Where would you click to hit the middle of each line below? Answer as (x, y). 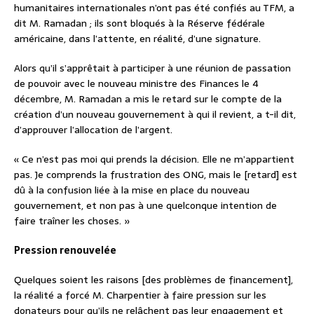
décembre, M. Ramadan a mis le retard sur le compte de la (148, 98)
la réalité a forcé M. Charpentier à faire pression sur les (140, 295)
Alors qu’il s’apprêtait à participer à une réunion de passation (152, 68)
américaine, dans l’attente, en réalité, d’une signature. (137, 38)
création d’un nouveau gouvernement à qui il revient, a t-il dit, (155, 114)
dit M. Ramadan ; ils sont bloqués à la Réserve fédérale (139, 23)
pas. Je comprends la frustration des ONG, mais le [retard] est (156, 174)
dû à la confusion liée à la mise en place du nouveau (132, 190)
